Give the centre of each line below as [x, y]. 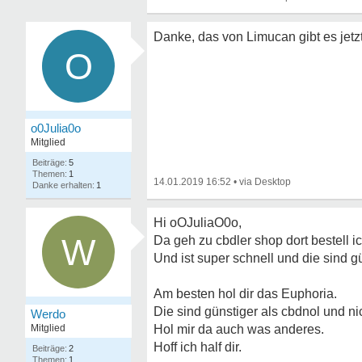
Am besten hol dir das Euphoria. [245, 294]
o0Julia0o [56, 128]
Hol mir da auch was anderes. [239, 329]
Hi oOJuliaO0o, [198, 223]
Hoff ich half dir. [198, 347]
